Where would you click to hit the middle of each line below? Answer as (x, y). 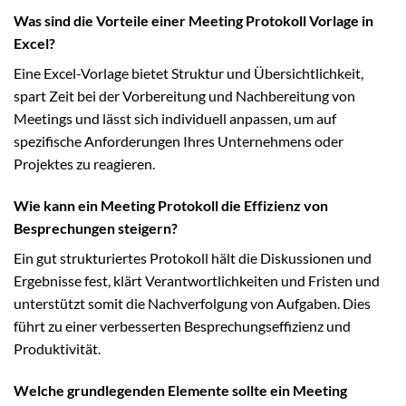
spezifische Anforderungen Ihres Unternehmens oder (179, 141)
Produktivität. (57, 348)
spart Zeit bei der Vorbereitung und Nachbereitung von (184, 96)
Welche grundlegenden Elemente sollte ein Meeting (180, 390)
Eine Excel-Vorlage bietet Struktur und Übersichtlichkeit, (188, 73)
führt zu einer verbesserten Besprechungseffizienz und (182, 325)
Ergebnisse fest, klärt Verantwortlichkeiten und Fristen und (197, 280)
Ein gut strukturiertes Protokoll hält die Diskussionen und (193, 257)
